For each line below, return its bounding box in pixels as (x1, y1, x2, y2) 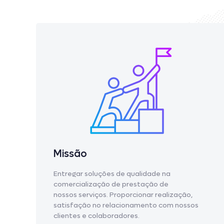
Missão (53, 147, 87, 161)
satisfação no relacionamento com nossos (53, 200, 198, 210)
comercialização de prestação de (53, 179, 168, 189)
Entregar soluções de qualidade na (53, 169, 170, 179)
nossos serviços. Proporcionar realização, (53, 190, 192, 200)
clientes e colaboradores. (53, 211, 139, 221)
